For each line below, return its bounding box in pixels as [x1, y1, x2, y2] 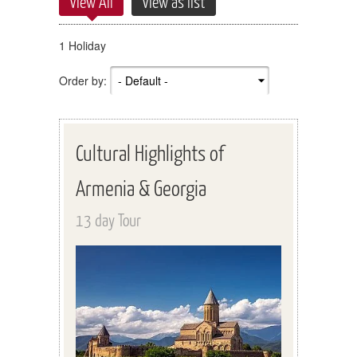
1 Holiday [59, 37, 106, 53]
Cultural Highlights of [76, 139, 224, 166]
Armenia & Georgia [76, 174, 206, 201]
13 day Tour [76, 209, 141, 229]
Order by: [59, 72, 107, 88]
